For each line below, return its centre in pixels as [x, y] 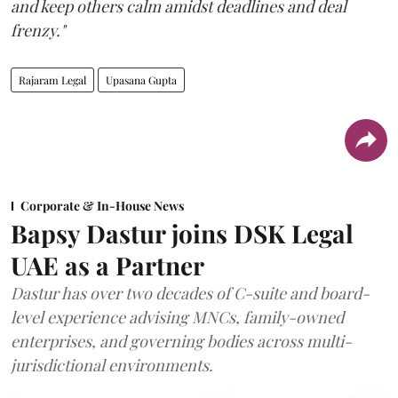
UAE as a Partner [107, 265]
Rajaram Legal [52, 80]
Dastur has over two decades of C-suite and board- [190, 293]
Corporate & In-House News [102, 205]
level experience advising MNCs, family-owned [177, 317]
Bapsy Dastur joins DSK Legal [182, 233]
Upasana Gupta [141, 80]
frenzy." [38, 30]
